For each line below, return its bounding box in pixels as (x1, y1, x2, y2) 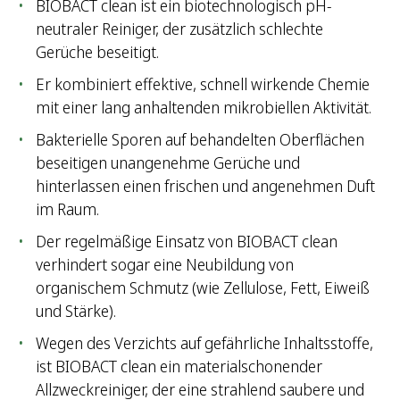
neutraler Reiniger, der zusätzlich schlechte (36, 18, 323, 40)
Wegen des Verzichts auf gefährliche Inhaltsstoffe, (36, 332, 373, 354)
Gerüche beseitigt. (36, 41, 159, 63)
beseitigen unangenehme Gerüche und (36, 152, 300, 174)
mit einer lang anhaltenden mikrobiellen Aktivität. (36, 96, 371, 119)
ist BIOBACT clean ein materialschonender (36, 355, 322, 378)
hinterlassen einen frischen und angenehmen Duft (36, 175, 375, 197)
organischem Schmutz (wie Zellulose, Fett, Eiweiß (36, 277, 370, 299)
